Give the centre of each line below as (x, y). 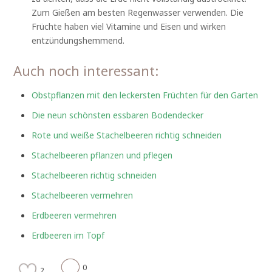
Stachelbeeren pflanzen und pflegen (102, 155)
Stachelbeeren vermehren (83, 195)
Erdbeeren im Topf (68, 235)
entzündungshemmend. (78, 40)
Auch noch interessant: (86, 70)
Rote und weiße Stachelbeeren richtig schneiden (127, 135)
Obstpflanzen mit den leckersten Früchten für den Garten (145, 95)
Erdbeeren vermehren (74, 215)
